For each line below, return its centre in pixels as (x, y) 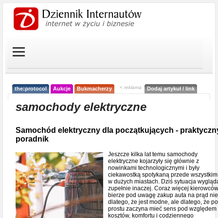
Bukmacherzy (94, 89)
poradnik (32, 139)
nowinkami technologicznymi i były (154, 168)
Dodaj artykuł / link (171, 89)
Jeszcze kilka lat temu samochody (153, 154)
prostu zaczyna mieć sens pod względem (162, 209)
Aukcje (62, 89)
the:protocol (31, 89)
